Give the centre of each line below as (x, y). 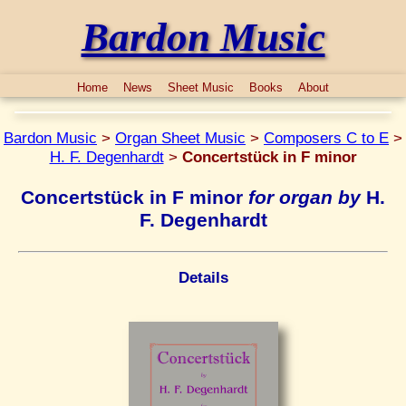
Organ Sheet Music (180, 138)
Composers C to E (326, 138)
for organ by (304, 197)
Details (203, 278)
